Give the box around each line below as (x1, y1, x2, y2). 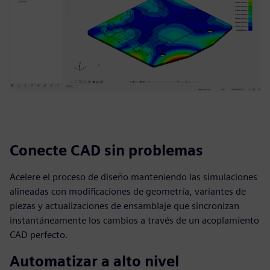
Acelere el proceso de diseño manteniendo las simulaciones (10, 171, 257, 183)
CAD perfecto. (10, 229, 68, 240)
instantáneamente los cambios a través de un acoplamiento (10, 215, 259, 226)
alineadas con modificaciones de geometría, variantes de (10, 186, 246, 197)
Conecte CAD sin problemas (10, 142, 203, 159)
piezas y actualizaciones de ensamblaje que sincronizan (10, 200, 239, 212)
